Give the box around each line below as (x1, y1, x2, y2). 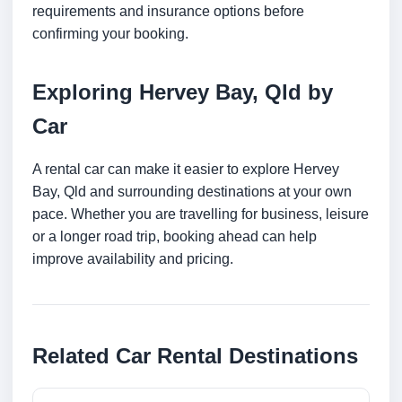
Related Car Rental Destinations (32, 344, 358, 369)
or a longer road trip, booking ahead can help (32, 229, 317, 245)
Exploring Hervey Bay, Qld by (32, 80, 333, 105)
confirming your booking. (32, 26, 188, 42)
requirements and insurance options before (32, 4, 304, 20)
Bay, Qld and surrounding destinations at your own (32, 184, 352, 200)
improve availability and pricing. (32, 251, 233, 267)
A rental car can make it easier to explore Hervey (32, 162, 339, 178)
